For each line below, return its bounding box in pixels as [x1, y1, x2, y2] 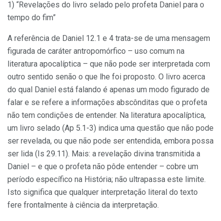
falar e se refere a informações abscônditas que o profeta [7, 97, 207, 107]
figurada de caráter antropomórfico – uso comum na [7, 46, 184, 56]
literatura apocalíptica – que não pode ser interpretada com [7, 59, 210, 69]
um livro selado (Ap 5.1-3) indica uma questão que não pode [7, 123, 214, 133]
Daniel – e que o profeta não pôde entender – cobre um [7, 161, 198, 171]
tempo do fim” [7, 12, 56, 22]
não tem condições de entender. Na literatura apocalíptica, [7, 110, 206, 120]
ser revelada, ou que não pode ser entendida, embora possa [7, 136, 214, 146]
